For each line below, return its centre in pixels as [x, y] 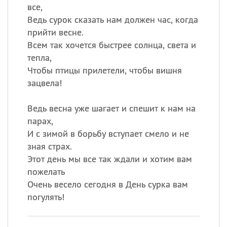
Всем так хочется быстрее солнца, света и [111, 45]
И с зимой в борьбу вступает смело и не [108, 134]
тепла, [39, 58]
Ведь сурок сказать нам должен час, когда [112, 20]
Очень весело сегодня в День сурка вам [107, 184]
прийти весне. [55, 32]
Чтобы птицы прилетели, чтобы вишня [104, 70]
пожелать [46, 172]
